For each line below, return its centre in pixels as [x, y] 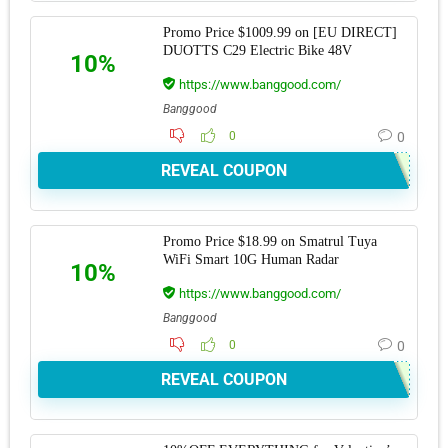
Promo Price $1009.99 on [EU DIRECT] [280, 32]
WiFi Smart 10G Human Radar [251, 259]
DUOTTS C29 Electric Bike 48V [257, 50]
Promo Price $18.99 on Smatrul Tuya [270, 241]
